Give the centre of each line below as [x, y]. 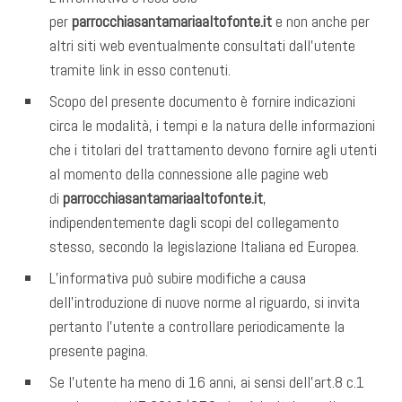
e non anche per [323, 21]
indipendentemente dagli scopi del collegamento [194, 222]
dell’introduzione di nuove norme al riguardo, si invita [205, 301]
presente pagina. [99, 350]
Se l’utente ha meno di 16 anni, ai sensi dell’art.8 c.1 [207, 381]
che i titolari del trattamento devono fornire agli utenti [213, 149]
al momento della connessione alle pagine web [189, 173]
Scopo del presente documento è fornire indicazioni [202, 100]
